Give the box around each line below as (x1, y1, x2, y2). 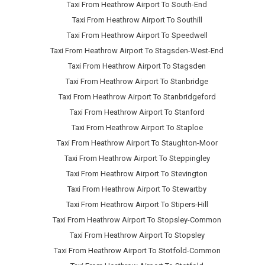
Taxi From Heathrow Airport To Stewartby (67, 185, 206, 194)
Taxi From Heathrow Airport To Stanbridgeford (58, 92, 216, 102)
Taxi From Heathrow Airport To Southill (72, 15, 202, 25)
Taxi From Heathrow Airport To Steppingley (64, 154, 210, 163)
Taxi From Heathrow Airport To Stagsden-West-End (50, 46, 224, 56)
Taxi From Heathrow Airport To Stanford (69, 108, 205, 117)
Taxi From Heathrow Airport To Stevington (66, 169, 208, 179)
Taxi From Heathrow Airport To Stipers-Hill (66, 200, 208, 209)
